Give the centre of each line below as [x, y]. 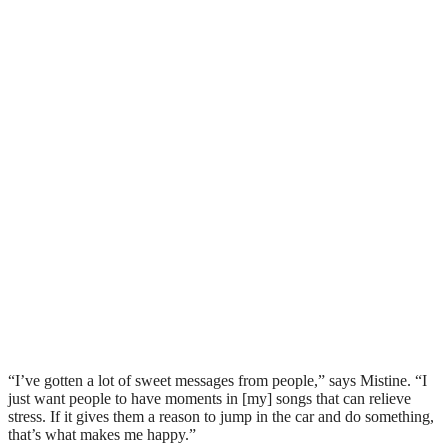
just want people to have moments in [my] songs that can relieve [209, 398]
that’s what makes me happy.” [104, 434]
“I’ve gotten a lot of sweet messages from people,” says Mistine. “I [217, 380]
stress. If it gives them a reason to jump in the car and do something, [221, 416]
